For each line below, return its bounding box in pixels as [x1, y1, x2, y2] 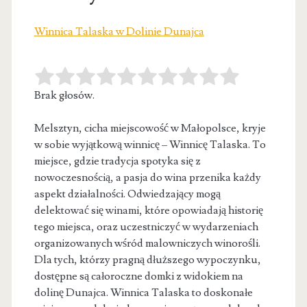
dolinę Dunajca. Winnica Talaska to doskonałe [34, 285, 253, 299]
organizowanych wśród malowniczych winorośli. [34, 236, 260, 250]
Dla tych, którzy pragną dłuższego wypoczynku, [34, 252, 261, 267]
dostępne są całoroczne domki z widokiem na [34, 269, 243, 283]
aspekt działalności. [34, 186, 127, 201]
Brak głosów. [34, 88, 95, 102]
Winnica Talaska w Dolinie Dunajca [34, 24, 204, 38]
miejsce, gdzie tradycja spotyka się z [34, 153, 201, 168]
